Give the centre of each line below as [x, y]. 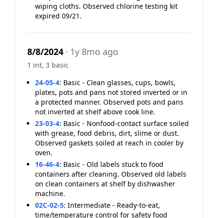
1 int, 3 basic [48, 65]
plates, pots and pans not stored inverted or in [111, 92]
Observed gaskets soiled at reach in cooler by [109, 143]
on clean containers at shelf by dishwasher [105, 184]
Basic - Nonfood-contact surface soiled [126, 123]
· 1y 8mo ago [92, 52]
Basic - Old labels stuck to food [113, 164]
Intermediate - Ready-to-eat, [114, 205]
